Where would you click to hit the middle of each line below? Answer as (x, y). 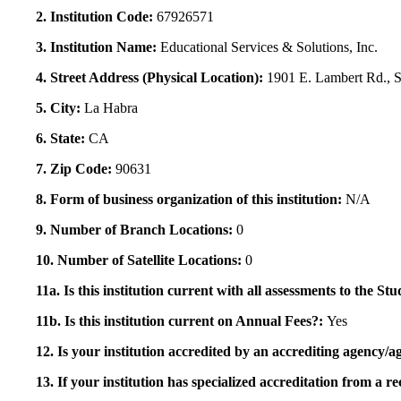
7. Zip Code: (76, 168)
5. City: (60, 107)
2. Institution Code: (96, 16)
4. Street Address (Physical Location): (151, 77)
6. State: (62, 138)
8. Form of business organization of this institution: (191, 199)
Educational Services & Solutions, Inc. (269, 47)
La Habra (111, 107)
